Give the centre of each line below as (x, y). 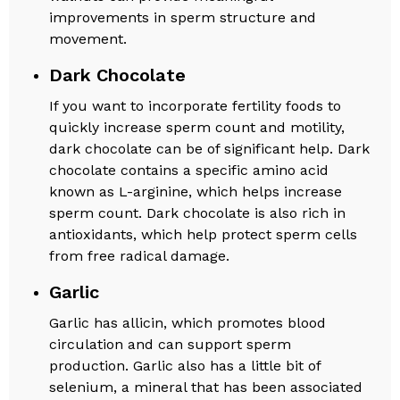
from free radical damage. (140, 255)
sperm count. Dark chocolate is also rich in (198, 212)
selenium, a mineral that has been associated (206, 387)
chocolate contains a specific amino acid (189, 170)
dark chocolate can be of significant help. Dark (210, 148)
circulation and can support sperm (171, 344)
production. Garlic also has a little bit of (185, 365)
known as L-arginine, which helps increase (196, 191)
